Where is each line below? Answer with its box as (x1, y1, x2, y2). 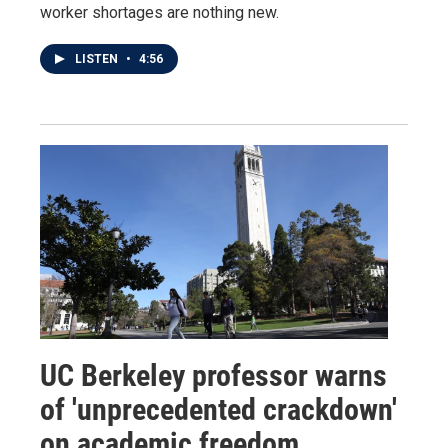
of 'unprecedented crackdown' (40, 391, 397, 427)
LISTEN (75, 51, 121, 66)
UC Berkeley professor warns (40, 357, 387, 393)
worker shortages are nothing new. (40, 2, 279, 22)
